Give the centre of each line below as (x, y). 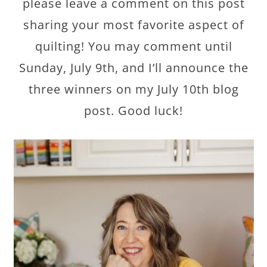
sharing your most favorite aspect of (133, 24)
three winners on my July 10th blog (133, 89)
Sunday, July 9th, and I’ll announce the (133, 67)
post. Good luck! (133, 110)
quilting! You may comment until (133, 46)
